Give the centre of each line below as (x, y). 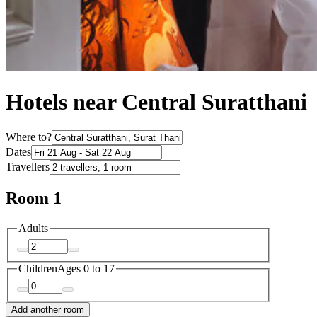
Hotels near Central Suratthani (156, 102)
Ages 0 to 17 (86, 268)
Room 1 (34, 198)
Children (38, 268)
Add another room (48, 310)
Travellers (28, 167)
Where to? (29, 137)
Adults (33, 229)
